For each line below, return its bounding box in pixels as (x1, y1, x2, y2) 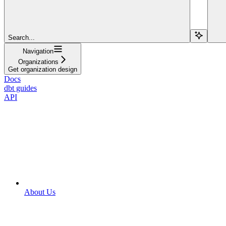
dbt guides (4, 83, 37, 92)
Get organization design (8, 65, 77, 73)
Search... (8, 33, 35, 41)
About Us (24, 187, 55, 196)
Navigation (23, 47, 53, 55)
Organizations (18, 58, 59, 66)
